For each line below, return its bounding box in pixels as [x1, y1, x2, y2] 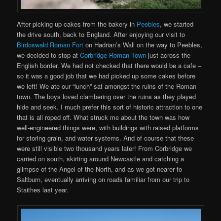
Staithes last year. [17, 184, 69, 194]
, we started [160, 19, 194, 29]
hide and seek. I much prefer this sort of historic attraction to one [17, 102, 203, 111]
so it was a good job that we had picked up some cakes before [17, 71, 196, 80]
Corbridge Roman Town [80, 50, 147, 60]
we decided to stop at [17, 50, 80, 60]
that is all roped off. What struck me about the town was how [17, 112, 190, 122]
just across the [146, 50, 191, 60]
